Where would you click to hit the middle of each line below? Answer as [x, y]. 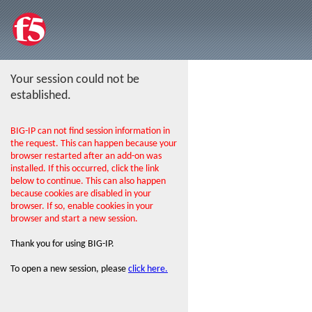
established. [41, 96]
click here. [148, 269]
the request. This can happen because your [94, 144]
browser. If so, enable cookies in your [82, 206]
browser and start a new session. [74, 219]
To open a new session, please [69, 269]
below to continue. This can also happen [88, 181]
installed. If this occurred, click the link [85, 169]
